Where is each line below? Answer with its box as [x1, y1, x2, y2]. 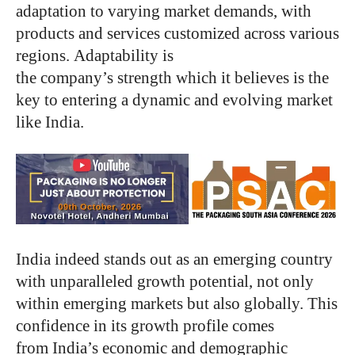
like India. [16, 112, 84, 132]
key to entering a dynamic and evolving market [16, 90, 333, 109]
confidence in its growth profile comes [16, 315, 274, 335]
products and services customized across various [16, 23, 339, 43]
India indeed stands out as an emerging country [16, 249, 333, 269]
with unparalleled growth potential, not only [16, 271, 314, 291]
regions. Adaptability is [16, 45, 174, 65]
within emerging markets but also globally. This [16, 293, 338, 313]
